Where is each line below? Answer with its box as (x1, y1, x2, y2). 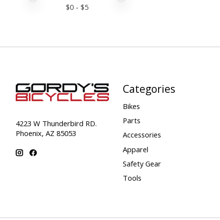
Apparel (122, 144, 148, 154)
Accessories (122, 130, 161, 140)
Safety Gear (122, 158, 161, 168)
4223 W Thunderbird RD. (16, 118, 97, 128)
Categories (122, 81, 175, 96)
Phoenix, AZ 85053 (16, 128, 76, 138)
